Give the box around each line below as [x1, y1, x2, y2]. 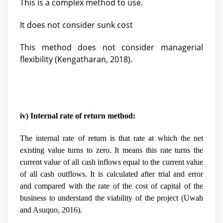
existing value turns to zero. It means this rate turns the [20, 146, 203, 155]
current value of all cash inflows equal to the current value [20, 158, 203, 167]
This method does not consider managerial [20, 41, 203, 53]
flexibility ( [20, 53, 57, 65]
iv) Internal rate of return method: [20, 111, 135, 120]
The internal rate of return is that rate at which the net [20, 134, 203, 143]
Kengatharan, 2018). [57, 53, 132, 65]
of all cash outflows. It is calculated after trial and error [20, 170, 203, 179]
